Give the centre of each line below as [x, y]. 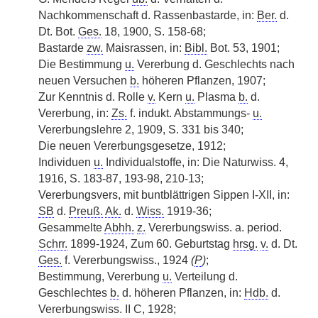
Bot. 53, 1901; [243, 48]
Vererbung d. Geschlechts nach [214, 64]
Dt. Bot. [58, 32]
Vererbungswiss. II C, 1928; [107, 309]
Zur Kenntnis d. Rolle [93, 97]
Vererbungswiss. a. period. [214, 227]
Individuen [66, 162]
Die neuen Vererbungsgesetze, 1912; [132, 146]
